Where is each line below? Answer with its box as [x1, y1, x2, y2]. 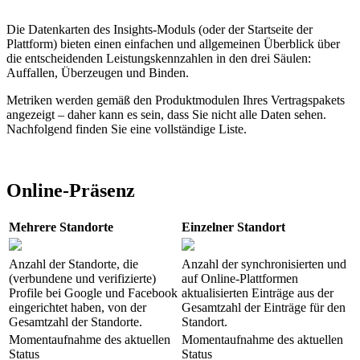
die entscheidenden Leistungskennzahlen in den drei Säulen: [6, 51, 311, 66]
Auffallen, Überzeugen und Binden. [6, 66, 189, 80]
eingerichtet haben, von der [9, 301, 146, 315]
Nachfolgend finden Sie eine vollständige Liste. [6, 122, 247, 137]
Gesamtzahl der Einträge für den [182, 301, 346, 315]
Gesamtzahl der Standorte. [9, 315, 142, 329]
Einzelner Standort [182, 220, 285, 235]
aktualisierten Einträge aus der [182, 286, 333, 301]
